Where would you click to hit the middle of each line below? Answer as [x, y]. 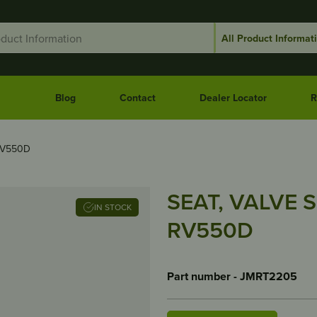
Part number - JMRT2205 [232, 276]
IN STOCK [118, 207]
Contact [137, 97]
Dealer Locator [233, 97]
